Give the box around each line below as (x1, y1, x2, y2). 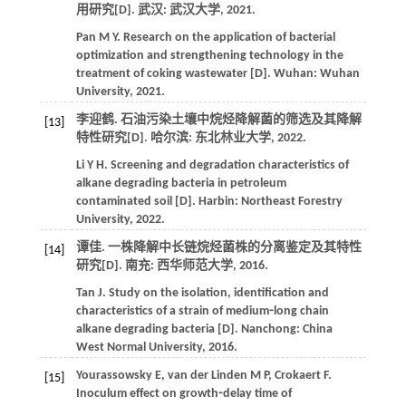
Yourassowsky (75, 369, 152, 382)
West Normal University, (75, 341, 208, 354)
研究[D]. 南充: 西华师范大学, (75, 259, 239, 273)
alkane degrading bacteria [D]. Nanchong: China (75, 323, 333, 336)
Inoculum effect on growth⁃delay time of (75, 387, 292, 401)
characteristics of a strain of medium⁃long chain (75, 304, 329, 318)
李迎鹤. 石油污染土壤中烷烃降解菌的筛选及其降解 (75, 113, 362, 127)
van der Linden (167, 369, 247, 382)
